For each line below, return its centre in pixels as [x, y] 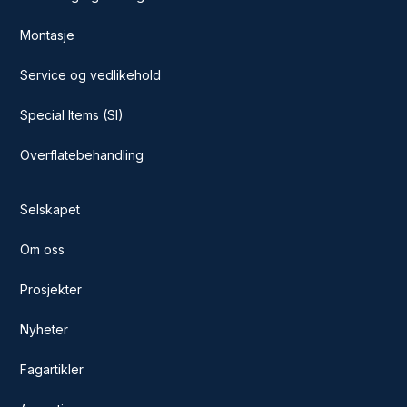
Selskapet [50, 209]
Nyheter [45, 329]
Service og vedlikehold [91, 74]
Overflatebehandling [82, 154]
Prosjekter [51, 289]
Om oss [43, 249]
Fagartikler [52, 369]
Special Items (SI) [72, 114]
